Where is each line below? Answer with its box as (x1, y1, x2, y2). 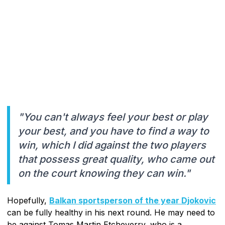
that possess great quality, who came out (18, 153, 214, 165)
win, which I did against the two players (18, 139, 206, 151)
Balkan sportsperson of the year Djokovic (49, 195, 216, 205)
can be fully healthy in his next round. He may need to (7, 207, 215, 217)
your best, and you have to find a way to (18, 125, 209, 137)
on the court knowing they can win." (18, 167, 190, 179)
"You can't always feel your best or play (18, 110, 208, 123)
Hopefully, (7, 195, 49, 205)
